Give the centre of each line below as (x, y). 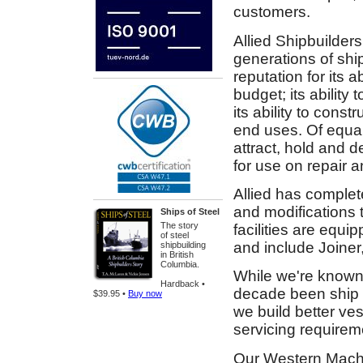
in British (177, 254)
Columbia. (180, 264)
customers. (272, 12)
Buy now (145, 293)
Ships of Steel (190, 211)
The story (179, 225)
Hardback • (183, 284)
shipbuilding (183, 245)
